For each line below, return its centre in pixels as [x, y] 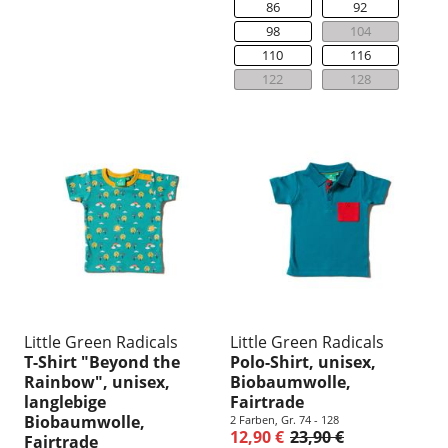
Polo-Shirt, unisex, [303, 362]
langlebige [65, 402]
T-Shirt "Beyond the [102, 362]
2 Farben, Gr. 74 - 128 [284, 420]
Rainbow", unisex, [97, 382]
